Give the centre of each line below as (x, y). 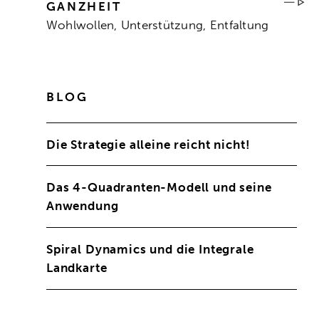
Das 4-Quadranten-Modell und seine (159, 188)
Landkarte (77, 267)
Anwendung (82, 206)
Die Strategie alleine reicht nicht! (148, 144)
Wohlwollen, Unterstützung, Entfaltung (157, 25)
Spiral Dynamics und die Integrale (150, 249)
